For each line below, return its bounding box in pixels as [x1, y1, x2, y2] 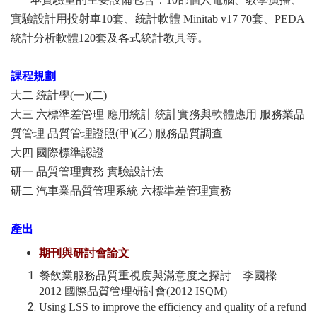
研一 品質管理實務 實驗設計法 [11, 165, 163, 178]
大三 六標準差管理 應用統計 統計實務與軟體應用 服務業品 [11, 108, 305, 120]
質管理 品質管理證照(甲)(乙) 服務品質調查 [11, 127, 223, 139]
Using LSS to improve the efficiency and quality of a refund [39, 300, 306, 313]
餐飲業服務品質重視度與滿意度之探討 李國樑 [39, 269, 285, 282]
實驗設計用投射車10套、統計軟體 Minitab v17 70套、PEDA [11, 12, 304, 25]
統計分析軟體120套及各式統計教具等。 [11, 31, 209, 44]
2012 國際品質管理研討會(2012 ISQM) [39, 284, 227, 297]
